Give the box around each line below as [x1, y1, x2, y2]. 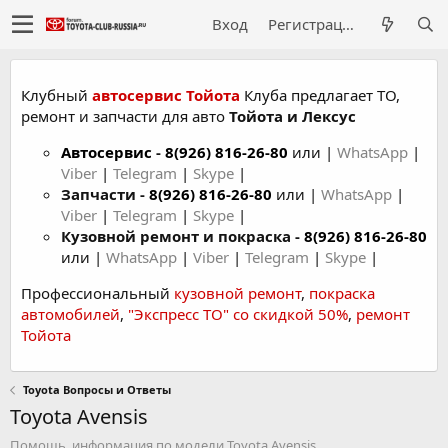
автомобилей [21, 304, 120, 324]
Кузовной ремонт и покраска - [61, 226, 304, 246]
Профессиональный [21, 283, 174, 303]
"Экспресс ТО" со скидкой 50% [128, 304, 348, 324]
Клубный [21, 85, 92, 105]
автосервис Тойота [92, 85, 240, 105]
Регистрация [342, 14, 354, 34]
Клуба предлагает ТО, [240, 85, 400, 105]
